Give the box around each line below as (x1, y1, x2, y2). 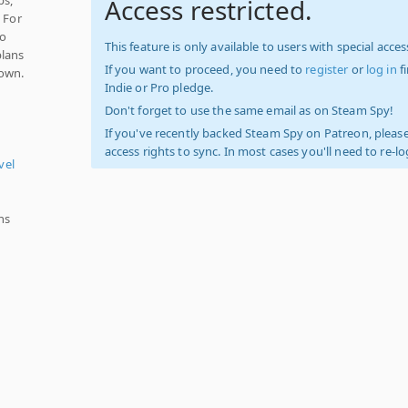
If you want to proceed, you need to (104, 61, 306, 77)
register (305, 61, 349, 77)
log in (365, 61, 397, 77)
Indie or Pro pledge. (104, 79, 214, 96)
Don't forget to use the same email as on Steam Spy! (104, 102, 394, 118)
